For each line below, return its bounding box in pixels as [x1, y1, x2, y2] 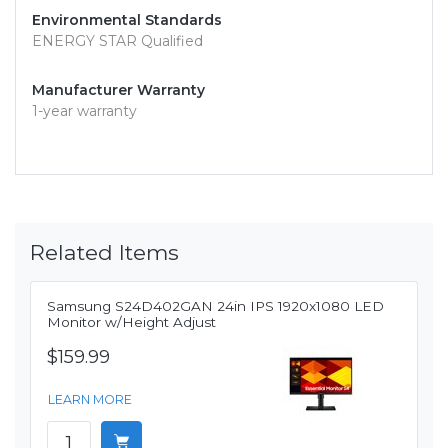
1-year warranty [32, 102, 137, 121]
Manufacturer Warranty [32, 81, 205, 100]
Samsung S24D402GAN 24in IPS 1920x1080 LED [47, 298, 384, 315]
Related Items [30, 239, 179, 266]
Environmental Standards [32, 11, 222, 30]
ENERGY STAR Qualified [32, 32, 203, 51]
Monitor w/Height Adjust [47, 314, 216, 331]
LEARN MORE [48, 392, 132, 408]
